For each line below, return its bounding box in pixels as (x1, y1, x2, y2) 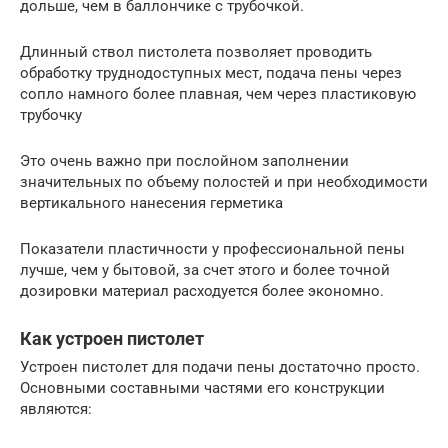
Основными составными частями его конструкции (20, 378, 385, 397)
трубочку (20, 105, 82, 124)
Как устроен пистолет (20, 327, 204, 349)
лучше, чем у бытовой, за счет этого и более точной (20, 260, 390, 279)
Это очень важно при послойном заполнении (20, 151, 349, 170)
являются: (20, 399, 92, 418)
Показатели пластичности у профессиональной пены (20, 239, 405, 258)
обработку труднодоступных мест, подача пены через (20, 63, 402, 82)
